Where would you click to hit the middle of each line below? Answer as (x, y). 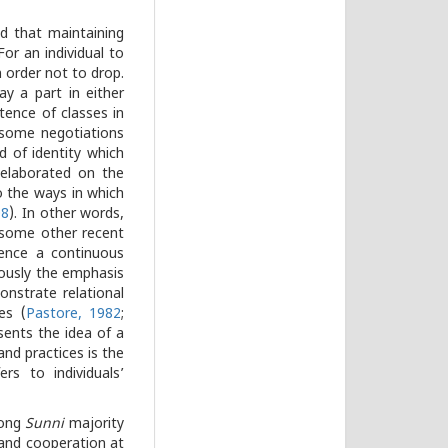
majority (94, 425)
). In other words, (67, 215)
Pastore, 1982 (73, 315)
